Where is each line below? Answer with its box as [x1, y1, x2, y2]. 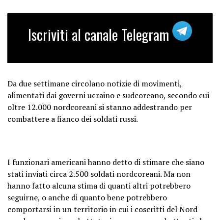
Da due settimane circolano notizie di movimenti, [7, 78, 182, 89]
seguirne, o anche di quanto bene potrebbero [7, 192, 167, 203]
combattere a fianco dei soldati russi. [7, 113, 138, 124]
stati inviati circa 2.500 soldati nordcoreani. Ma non [7, 168, 191, 179]
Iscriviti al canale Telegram [28, 24, 172, 45]
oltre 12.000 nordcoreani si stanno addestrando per [7, 101, 192, 112]
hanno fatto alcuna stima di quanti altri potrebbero [7, 180, 191, 191]
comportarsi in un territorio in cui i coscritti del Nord [7, 203, 197, 215]
